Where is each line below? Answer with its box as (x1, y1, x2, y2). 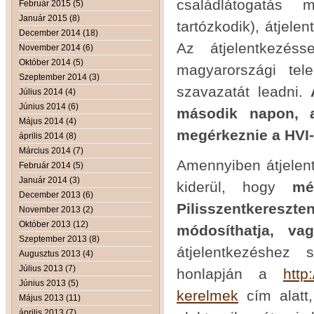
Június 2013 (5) (19, 278, 78, 288)
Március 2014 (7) (19, 145, 83, 156)
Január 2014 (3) (19, 175, 80, 185)
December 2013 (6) (19, 189, 93, 200)
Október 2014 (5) (19, 57, 83, 67)
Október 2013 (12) (19, 219, 88, 229)
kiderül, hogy (177, 178, 292, 195)
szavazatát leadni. (177, 83, 311, 100)
